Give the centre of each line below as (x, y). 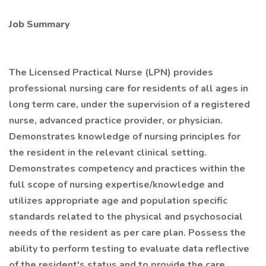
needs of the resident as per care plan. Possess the (127, 233)
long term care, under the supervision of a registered (129, 104)
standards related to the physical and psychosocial (126, 217)
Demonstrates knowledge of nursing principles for (125, 137)
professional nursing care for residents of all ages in (129, 88)
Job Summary (39, 24)
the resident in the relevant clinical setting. (108, 153)
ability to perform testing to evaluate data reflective (129, 249)
